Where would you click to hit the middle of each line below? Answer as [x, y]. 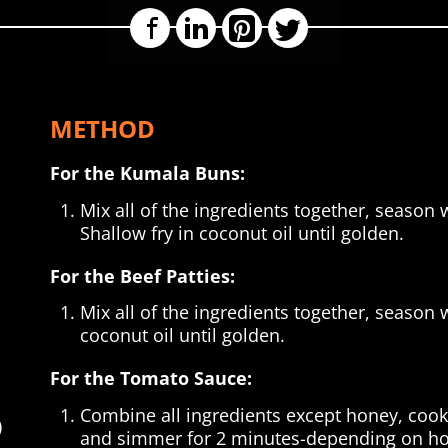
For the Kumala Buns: [147, 173]
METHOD [102, 129]
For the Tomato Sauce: [150, 378]
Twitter [337, 24]
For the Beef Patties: [142, 275]
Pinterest [299, 24]
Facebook [210, 24]
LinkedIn [251, 24]
